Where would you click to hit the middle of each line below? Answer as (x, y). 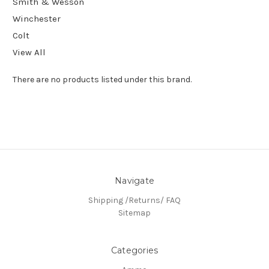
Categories (134, 250)
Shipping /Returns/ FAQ (134, 200)
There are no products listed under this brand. (102, 79)
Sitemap (134, 213)
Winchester (37, 18)
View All (29, 52)
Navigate (134, 180)
